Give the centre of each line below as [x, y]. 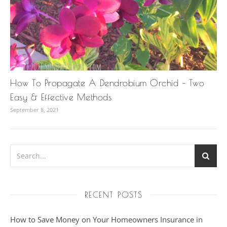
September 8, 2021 [34, 109]
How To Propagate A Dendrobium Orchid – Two [107, 83]
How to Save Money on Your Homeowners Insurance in [106, 219]
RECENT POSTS [113, 194]
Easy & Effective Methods [61, 97]
